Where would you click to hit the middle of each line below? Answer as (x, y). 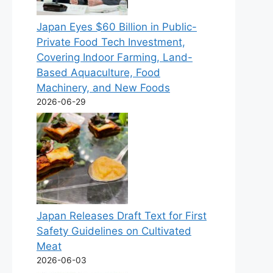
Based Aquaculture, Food (98, 72)
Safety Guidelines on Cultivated (114, 231)
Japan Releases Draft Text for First (122, 216)
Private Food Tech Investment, (111, 42)
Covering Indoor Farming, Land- (115, 57)
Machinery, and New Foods (103, 87)
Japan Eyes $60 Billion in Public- (117, 27)
